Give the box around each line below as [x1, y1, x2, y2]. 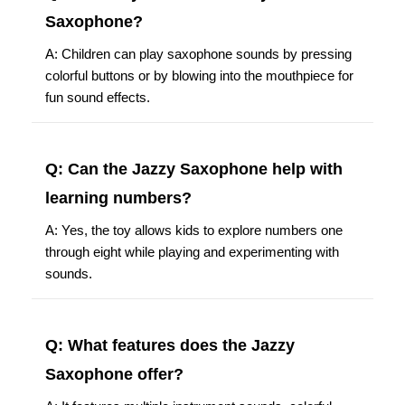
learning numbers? [45, 188, 192, 207]
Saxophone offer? [45, 364, 184, 383]
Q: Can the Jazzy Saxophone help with [45, 159, 343, 178]
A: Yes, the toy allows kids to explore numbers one [45, 221, 343, 238]
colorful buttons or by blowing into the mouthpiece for [45, 67, 353, 83]
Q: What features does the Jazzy [45, 335, 295, 354]
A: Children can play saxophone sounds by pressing [45, 45, 352, 61]
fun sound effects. [45, 89, 150, 105]
